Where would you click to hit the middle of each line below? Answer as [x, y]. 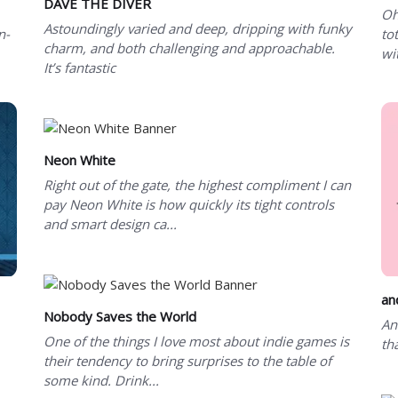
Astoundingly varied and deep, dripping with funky [198, 28]
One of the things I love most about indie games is [196, 341]
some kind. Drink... [101, 380]
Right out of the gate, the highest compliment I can [197, 184]
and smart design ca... [110, 223]
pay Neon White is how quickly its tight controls [189, 204]
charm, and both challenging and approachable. [189, 48]
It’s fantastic [80, 67]
